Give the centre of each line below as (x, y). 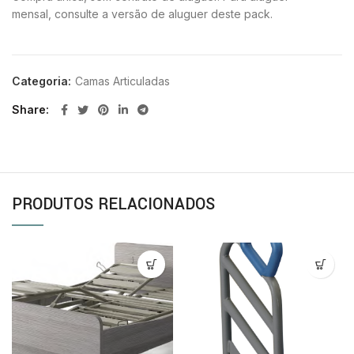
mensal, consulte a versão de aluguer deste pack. (142, 14)
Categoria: (43, 81)
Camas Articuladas (122, 81)
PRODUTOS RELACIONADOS (113, 205)
